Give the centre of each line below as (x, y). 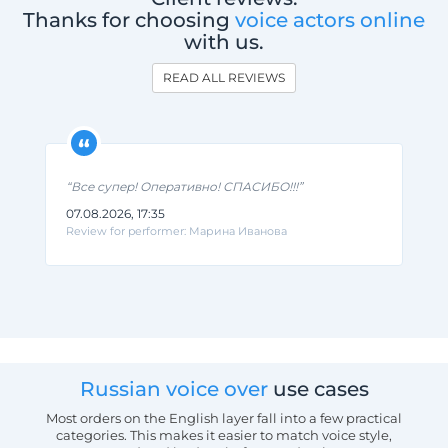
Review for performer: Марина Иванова (176, 230)
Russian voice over (173, 388)
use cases (318, 388)
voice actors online (330, 19)
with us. (224, 41)
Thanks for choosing (129, 19)
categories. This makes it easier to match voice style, (224, 434)
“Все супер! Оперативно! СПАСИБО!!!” (184, 186)
